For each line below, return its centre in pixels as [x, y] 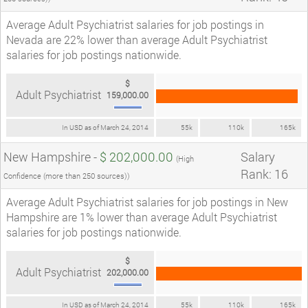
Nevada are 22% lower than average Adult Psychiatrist [137, 39]
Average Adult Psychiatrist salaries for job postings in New [147, 201]
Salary [258, 156]
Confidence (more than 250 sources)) [67, 175]
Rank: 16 [264, 174]
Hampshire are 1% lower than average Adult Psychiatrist [142, 217]
